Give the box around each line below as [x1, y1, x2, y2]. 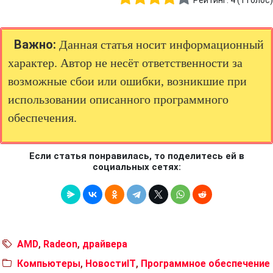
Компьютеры [17, 258, 80, 269]
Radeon [43, 238, 77, 250]
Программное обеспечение [141, 258, 270, 269]
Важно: [14, 37, 56, 52]
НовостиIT [85, 258, 136, 269]
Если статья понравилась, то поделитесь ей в [29, 151, 244, 161]
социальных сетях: [92, 161, 181, 172]
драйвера [82, 238, 127, 250]
